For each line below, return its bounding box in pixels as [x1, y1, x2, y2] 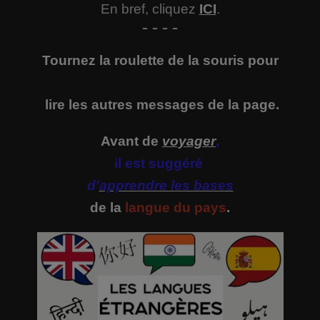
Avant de [101, 133, 162, 149]
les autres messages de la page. [64, 96, 279, 112]
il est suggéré [114, 155, 203, 171]
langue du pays [121, 199, 226, 215]
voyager [162, 133, 216, 149]
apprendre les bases [99, 177, 234, 193]
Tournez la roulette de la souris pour [41, 52, 279, 68]
